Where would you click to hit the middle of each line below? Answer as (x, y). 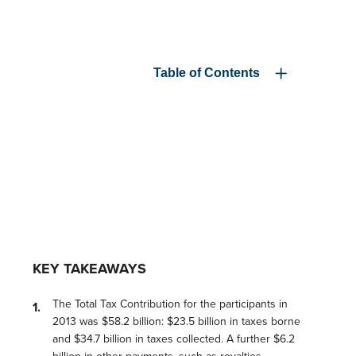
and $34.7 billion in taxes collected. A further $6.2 (173, 339)
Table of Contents (208, 73)
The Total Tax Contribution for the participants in (170, 304)
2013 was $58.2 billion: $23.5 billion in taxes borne (176, 321)
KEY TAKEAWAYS (89, 269)
